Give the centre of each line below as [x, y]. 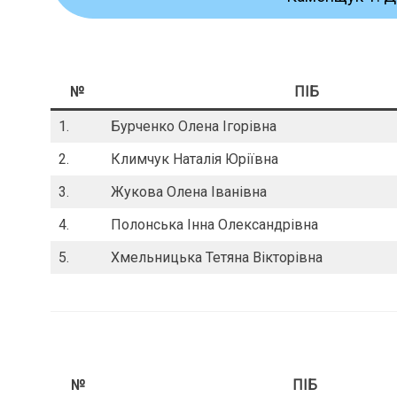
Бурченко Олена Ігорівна [194, 127]
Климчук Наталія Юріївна [195, 160]
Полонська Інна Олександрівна [214, 225]
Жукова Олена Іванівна [189, 192]
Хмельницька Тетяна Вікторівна [217, 258]
